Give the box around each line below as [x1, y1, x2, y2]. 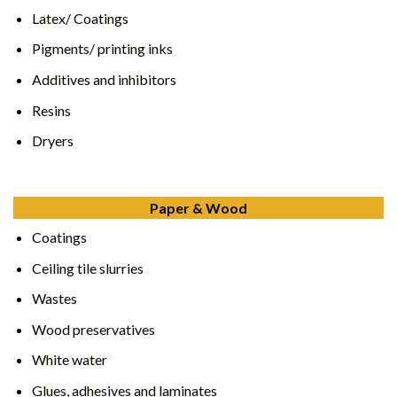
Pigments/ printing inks [31, 40, 173, 58]
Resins [31, 101, 71, 119]
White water [31, 351, 107, 369]
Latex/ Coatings [31, 9, 128, 27]
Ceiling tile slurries [31, 259, 144, 276]
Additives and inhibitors [31, 71, 176, 89]
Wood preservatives [31, 320, 155, 338]
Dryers [31, 132, 74, 150]
